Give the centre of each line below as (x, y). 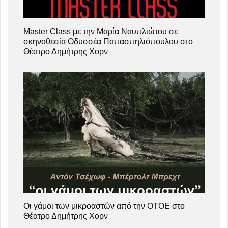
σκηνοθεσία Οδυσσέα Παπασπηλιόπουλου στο (108, 41)
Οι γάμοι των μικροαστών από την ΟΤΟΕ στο (104, 206)
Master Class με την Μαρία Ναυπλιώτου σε (101, 31)
